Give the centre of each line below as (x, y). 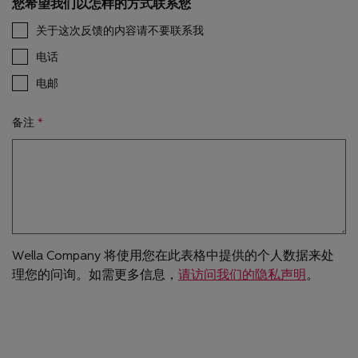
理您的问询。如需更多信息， (95, 275)
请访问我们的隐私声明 (242, 275)
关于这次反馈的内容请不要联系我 (120, 31)
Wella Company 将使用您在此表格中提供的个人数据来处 (173, 256)
